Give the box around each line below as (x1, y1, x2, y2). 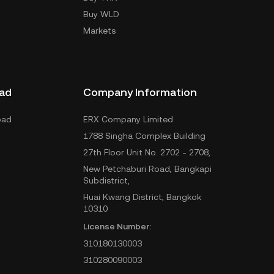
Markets (83, 26, 116, 35)
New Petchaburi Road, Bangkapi (83, 164, 212, 174)
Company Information (83, 86, 197, 98)
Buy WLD (83, 9, 119, 19)
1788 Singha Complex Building (83, 131, 206, 141)
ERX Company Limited (83, 114, 173, 124)
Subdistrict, (83, 176, 130, 185)
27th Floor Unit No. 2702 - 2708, (83, 147, 210, 157)
